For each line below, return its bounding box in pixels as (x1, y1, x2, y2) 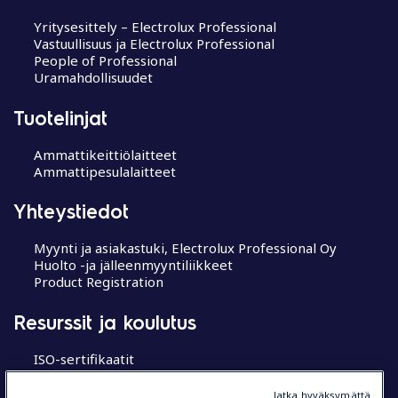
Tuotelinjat (13, 104, 107, 130)
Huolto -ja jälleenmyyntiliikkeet (33, 256, 233, 274)
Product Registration (33, 273, 163, 291)
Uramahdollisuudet (33, 68, 153, 86)
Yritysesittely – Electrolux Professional (33, 18, 276, 36)
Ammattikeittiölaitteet (33, 145, 177, 163)
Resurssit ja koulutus (13, 308, 196, 334)
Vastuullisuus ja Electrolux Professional (33, 35, 275, 52)
